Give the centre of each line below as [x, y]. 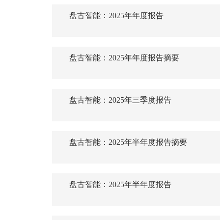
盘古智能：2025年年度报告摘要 [124, 57]
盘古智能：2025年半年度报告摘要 [128, 142]
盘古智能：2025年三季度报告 [121, 100]
